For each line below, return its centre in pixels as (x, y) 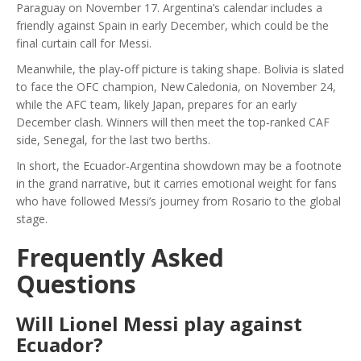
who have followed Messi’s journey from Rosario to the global (178, 201)
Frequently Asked (120, 257)
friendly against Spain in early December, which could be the (172, 25)
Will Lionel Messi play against (159, 323)
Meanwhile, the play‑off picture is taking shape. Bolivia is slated (180, 68)
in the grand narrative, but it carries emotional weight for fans (176, 183)
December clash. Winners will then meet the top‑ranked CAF (173, 122)
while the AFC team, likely (84, 104)
